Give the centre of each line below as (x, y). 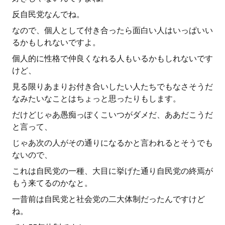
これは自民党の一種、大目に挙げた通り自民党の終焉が (113, 171)
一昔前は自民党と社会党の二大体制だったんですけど (108, 199)
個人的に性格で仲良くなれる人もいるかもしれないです (113, 59)
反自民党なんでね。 (48, 14)
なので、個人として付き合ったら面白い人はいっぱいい (113, 30)
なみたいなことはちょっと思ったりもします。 (96, 99)
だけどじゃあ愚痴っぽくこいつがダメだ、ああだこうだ (113, 115)
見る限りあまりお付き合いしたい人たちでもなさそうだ (113, 87)
